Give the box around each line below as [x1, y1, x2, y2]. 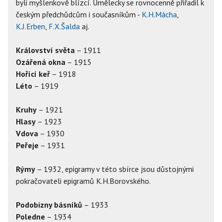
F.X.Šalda [49, 21, 80, 31]
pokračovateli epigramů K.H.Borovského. [16, 176, 151, 186]
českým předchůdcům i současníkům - [16, 9, 142, 19]
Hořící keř [16, 69, 50, 79]
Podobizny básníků [16, 200, 82, 210]
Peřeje [16, 140, 39, 150]
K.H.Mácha [142, 9, 177, 19]
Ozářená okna [16, 57, 65, 67]
